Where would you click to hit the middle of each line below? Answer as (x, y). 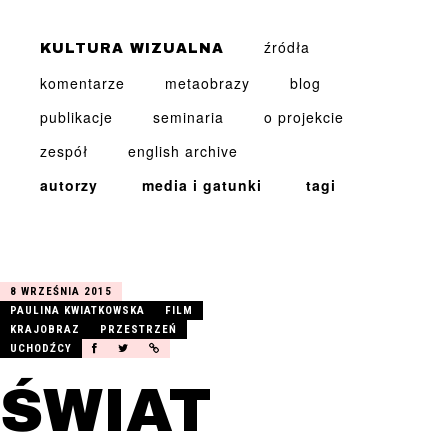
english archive (183, 151)
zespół (64, 151)
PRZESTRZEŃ (138, 329)
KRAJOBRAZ (45, 329)
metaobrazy (207, 83)
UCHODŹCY (41, 348)
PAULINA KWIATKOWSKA (77, 310)
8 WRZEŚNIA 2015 (61, 291)
